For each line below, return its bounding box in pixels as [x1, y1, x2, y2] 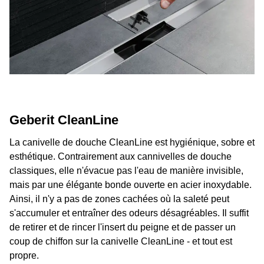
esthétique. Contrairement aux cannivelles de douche [9, 151, 232, 161]
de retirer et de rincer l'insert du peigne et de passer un [9, 222, 236, 232]
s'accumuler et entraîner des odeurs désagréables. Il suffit [9, 208, 249, 218]
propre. [9, 250, 39, 260]
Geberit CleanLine [9, 113, 118, 127]
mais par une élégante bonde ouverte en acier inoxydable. [9, 180, 252, 190]
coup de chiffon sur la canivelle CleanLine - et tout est [9, 236, 232, 246]
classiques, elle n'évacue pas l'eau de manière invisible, [9, 166, 243, 176]
